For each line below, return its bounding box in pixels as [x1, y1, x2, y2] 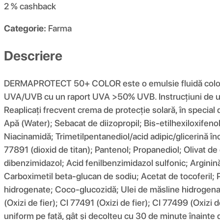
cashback [20, 1, 56, 12]
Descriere [4, 47, 62, 64]
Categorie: [4, 23, 46, 34]
